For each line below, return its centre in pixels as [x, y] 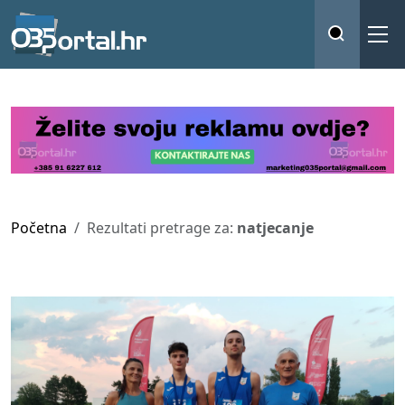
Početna [39, 227]
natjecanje [275, 227]
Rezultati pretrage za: [162, 227]
